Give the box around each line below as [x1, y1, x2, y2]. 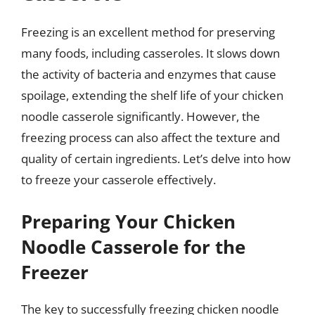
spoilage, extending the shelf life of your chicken [21, 87, 283, 103]
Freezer [21, 259, 89, 285]
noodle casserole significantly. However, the [21, 108, 260, 124]
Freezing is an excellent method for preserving [21, 24, 275, 40]
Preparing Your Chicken [21, 208, 236, 234]
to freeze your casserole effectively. [21, 172, 216, 188]
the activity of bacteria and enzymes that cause [21, 66, 276, 82]
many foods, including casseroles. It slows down [21, 45, 280, 61]
